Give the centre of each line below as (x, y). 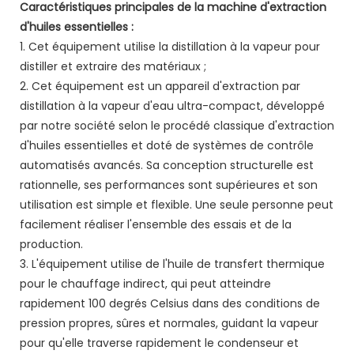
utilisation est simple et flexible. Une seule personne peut (177, 204)
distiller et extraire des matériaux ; (113, 66)
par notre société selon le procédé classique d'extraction (177, 125)
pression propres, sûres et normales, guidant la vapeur (169, 323)
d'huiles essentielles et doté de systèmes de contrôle (167, 145)
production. (51, 244)
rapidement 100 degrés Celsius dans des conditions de (170, 303)
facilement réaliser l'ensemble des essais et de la (156, 224)
